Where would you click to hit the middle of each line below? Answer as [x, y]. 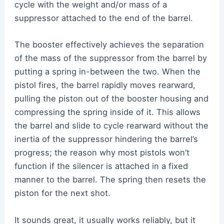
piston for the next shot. [62, 193]
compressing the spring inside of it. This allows [107, 112]
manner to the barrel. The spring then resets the [110, 180]
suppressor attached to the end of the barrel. [103, 18]
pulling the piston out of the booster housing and [111, 99]
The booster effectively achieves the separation [109, 45]
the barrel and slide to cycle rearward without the [111, 126]
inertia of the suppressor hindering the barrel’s [106, 139]
